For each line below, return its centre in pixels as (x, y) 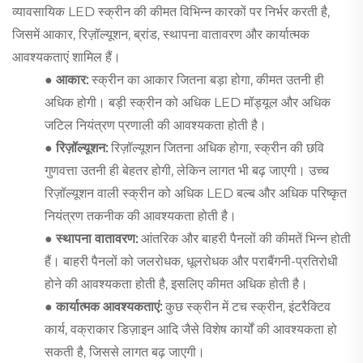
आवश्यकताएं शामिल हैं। (66, 57)
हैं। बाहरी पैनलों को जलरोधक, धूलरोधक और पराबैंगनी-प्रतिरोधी (191, 261)
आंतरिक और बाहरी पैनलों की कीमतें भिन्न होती (246, 238)
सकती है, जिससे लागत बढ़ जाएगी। (125, 352)
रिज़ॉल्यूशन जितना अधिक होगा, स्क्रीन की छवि (218, 147)
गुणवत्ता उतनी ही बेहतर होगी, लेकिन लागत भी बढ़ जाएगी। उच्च (187, 170)
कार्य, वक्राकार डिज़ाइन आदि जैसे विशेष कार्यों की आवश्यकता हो (191, 329)
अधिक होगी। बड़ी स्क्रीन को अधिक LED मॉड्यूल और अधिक (188, 102)
